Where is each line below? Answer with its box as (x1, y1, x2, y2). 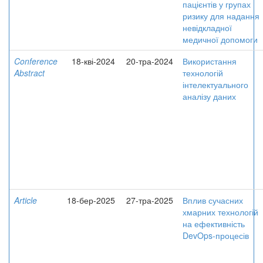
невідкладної (183, 22, 232, 33)
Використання (183, 55, 237, 67)
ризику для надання (183, 10, 259, 22)
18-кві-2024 (72, 55, 115, 67)
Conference (14, 55, 58, 67)
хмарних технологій (183, 206, 258, 218)
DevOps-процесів (183, 230, 249, 241)
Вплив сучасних (183, 194, 243, 206)
